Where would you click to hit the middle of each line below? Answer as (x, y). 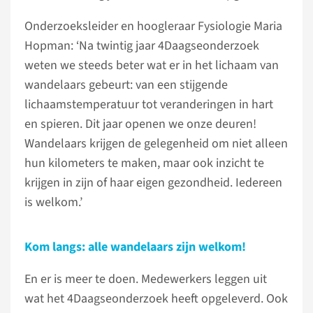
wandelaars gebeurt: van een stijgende (126, 85)
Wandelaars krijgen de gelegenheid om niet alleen (156, 144)
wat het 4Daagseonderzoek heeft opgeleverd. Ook (156, 299)
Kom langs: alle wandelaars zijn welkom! (135, 247)
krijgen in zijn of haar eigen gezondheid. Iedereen (153, 183)
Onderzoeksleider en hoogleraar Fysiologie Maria (153, 26)
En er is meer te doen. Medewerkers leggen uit (146, 279)
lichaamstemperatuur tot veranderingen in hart (149, 104)
